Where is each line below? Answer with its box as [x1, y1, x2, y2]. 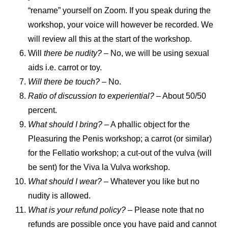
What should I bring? [28, 120, 102, 129]
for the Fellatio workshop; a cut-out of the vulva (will [28, 148, 212, 157]
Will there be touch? [28, 77, 100, 86]
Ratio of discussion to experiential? [28, 91, 154, 100]
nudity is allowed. [28, 191, 91, 200]
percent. [28, 105, 57, 115]
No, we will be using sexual [108, 48, 209, 58]
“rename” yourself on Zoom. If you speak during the [28, 6, 211, 15]
